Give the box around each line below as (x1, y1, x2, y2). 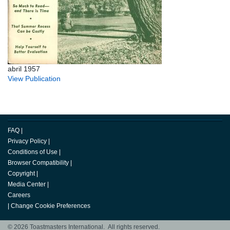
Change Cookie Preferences (11, 202, 90, 210)
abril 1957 (8, 65, 40, 73)
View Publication (8, 74, 61, 83)
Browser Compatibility (8, 159, 69, 167)
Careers (8, 191, 30, 199)
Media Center (8, 181, 46, 188)
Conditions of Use (8, 148, 57, 156)
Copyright (8, 170, 35, 178)
